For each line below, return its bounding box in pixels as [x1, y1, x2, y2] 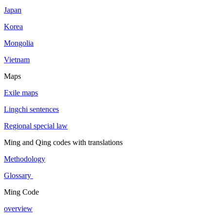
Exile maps [4, 88, 38, 97]
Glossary [4, 171, 33, 180]
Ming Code [4, 187, 39, 196]
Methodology [4, 154, 45, 163]
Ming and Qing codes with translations [4, 138, 123, 146]
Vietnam [4, 55, 30, 64]
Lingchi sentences [4, 105, 59, 113]
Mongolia [4, 38, 34, 47]
